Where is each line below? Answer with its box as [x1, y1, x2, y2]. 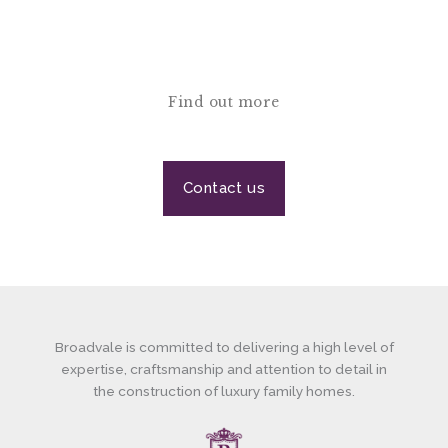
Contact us [183, 179, 265, 198]
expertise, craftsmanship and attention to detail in [61, 361, 387, 378]
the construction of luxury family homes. [93, 383, 355, 400]
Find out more [168, 94, 280, 112]
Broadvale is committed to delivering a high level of [54, 339, 394, 356]
